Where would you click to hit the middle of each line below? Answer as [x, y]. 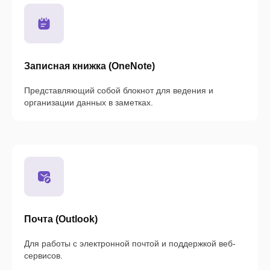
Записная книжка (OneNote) [89, 66]
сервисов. [43, 256]
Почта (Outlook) [61, 219]
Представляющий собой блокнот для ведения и [119, 91]
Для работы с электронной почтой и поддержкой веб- [130, 244]
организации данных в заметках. [89, 103]
